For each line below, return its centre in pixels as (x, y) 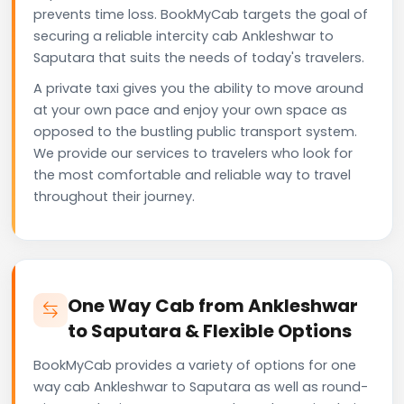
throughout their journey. (114, 196)
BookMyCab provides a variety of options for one (195, 365)
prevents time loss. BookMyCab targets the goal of (201, 14)
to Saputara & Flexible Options (210, 331)
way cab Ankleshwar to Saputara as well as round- (201, 386)
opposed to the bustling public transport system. (195, 131)
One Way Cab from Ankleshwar (213, 305)
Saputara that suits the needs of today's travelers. (199, 57)
